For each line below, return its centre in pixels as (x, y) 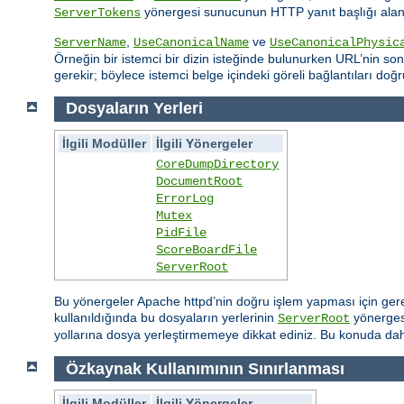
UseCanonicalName (191, 42)
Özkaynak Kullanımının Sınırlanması (205, 368)
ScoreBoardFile (207, 250)
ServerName (90, 42)
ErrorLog (185, 199)
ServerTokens (97, 12)
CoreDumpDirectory (218, 165)
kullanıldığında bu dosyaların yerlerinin (166, 318)
